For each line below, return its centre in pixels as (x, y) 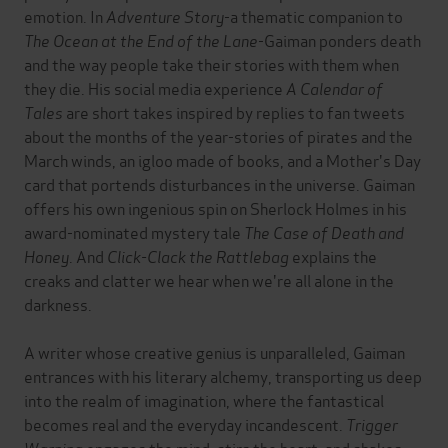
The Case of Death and (324, 232)
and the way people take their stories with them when (211, 64)
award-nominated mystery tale (134, 232)
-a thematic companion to (313, 16)
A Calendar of (334, 88)
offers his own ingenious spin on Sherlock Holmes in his (215, 208)
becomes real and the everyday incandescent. (185, 424)
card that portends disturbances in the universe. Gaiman (219, 184)
